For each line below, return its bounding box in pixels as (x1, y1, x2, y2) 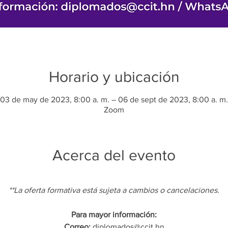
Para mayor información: (71, 210, 157, 219)
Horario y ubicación (48, 69, 180, 85)
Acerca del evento (52, 147, 176, 163)
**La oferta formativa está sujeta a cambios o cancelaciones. (9, 186, 219, 194)
